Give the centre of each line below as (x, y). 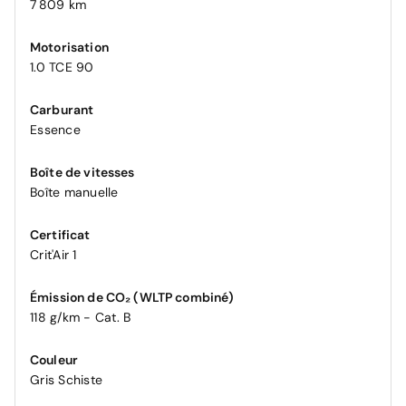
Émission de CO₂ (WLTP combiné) (132, 298)
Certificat (60, 235)
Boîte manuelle (74, 193)
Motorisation (69, 48)
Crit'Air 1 (53, 255)
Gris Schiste (66, 380)
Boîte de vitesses (82, 173)
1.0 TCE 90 (62, 68)
